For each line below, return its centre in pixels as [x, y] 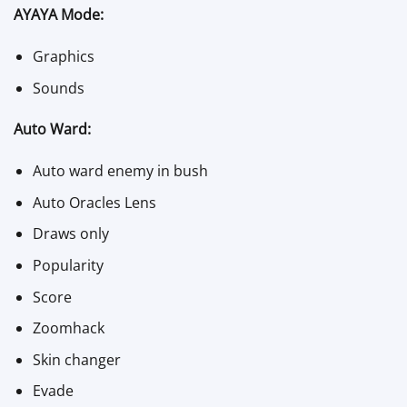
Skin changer [76, 359]
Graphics [63, 56]
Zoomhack [68, 328]
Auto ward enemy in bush [120, 171]
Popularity [68, 265]
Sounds [58, 88]
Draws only [70, 234]
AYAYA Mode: [59, 15]
